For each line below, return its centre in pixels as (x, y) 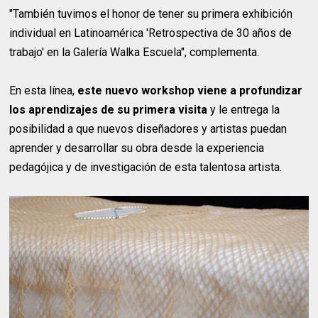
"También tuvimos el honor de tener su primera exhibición (151, 13)
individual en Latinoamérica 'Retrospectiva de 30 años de (151, 33)
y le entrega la (245, 109)
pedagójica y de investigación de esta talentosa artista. (146, 167)
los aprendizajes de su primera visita (110, 109)
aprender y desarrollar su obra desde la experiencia (137, 148)
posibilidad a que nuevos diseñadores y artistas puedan (148, 128)
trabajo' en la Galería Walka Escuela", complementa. (135, 52)
